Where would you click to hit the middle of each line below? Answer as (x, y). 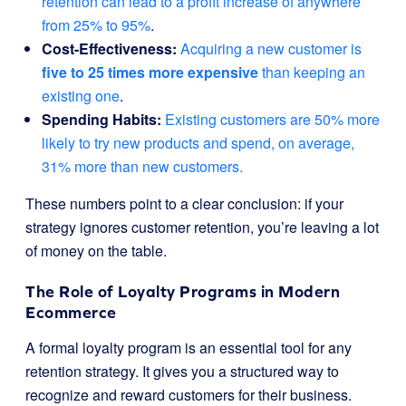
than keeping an (312, 72)
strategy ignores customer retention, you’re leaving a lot (202, 227)
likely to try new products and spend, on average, (198, 143)
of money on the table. (96, 251)
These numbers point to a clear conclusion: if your (184, 203)
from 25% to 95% (96, 25)
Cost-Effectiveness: (109, 48)
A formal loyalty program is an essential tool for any (188, 348)
